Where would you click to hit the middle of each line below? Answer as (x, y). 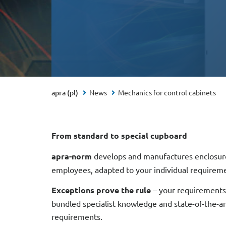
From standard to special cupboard (119, 135)
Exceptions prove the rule (101, 190)
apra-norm (72, 156)
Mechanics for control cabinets (167, 92)
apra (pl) (65, 93)
